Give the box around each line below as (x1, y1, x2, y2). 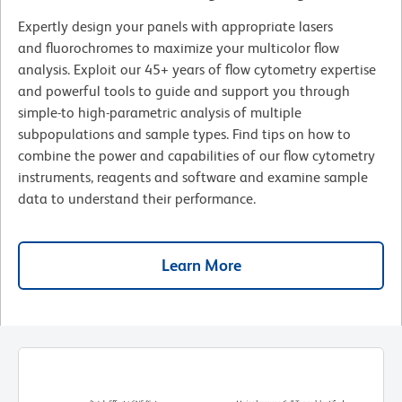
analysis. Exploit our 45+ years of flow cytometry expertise (18, 60, 376, 78)
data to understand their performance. (18, 189, 263, 207)
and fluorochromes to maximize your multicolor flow (18, 39, 339, 57)
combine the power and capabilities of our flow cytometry (18, 146, 375, 164)
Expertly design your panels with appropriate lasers (18, 17, 333, 35)
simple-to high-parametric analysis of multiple (18, 103, 301, 121)
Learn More (161, 255, 241, 275)
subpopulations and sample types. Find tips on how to (18, 125, 351, 143)
